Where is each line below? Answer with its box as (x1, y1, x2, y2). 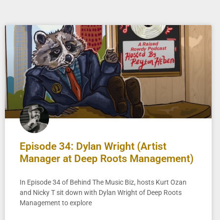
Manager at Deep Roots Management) (20, 152, 193, 165)
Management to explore (20, 198, 92, 207)
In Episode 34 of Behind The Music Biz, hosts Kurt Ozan (20, 178, 187, 186)
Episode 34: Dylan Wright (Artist (20, 140, 166, 152)
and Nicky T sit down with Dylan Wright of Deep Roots (20, 188, 182, 196)
